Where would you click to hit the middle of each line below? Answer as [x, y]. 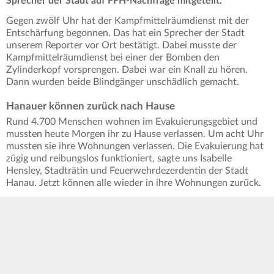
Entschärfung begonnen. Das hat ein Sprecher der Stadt [125, 33]
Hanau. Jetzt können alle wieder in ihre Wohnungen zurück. [134, 183]
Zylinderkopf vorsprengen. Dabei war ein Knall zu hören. [127, 70]
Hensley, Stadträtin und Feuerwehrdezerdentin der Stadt [127, 171]
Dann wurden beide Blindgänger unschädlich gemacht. [123, 82]
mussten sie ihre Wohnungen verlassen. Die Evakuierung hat [135, 146]
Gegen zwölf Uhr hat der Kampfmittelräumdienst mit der [128, 21]
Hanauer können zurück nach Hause [91, 106]
